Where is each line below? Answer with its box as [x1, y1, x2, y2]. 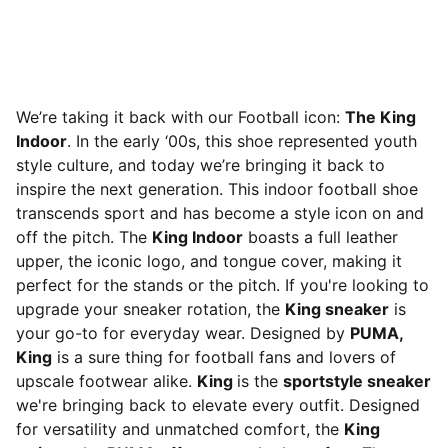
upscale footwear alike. [16, 371, 197, 391]
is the [237, 371, 283, 391]
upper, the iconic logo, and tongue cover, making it [16, 251, 402, 271]
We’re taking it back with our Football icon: [16, 107, 345, 127]
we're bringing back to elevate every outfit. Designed [16, 395, 420, 415]
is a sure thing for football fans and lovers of [52, 347, 396, 367]
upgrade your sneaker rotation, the [16, 299, 285, 319]
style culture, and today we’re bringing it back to [16, 155, 385, 175]
